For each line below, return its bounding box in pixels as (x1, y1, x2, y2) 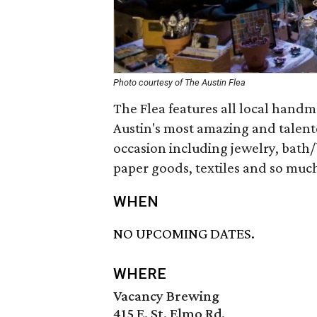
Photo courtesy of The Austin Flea (113, 77, 246, 88)
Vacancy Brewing (113, 287, 219, 305)
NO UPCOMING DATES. (113, 225, 255, 243)
